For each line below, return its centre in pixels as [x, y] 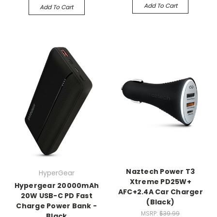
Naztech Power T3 [161, 172]
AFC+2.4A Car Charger [160, 192]
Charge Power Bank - [57, 206]
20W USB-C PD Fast [56, 196]
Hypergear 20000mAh [56, 186]
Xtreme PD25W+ [160, 182]
